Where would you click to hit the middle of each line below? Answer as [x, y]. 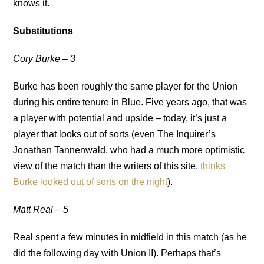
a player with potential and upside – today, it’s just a [120, 118]
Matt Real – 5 [41, 209]
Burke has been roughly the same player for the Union [126, 86]
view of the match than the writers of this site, [106, 166]
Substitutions [43, 31]
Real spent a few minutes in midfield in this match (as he [130, 237]
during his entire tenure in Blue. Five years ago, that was [130, 102]
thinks [213, 166]
